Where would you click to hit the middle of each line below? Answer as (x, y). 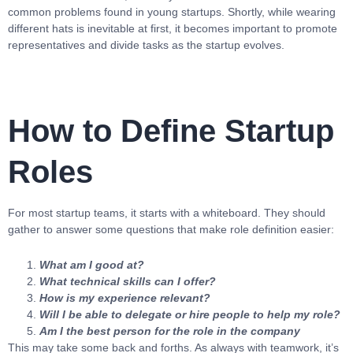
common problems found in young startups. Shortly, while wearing (172, 12)
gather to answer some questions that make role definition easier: (171, 229)
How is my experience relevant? (125, 298)
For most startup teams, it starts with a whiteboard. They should (167, 213)
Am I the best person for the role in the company (170, 331)
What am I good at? (92, 265)
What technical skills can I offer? (128, 281)
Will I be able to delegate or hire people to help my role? (190, 314)
